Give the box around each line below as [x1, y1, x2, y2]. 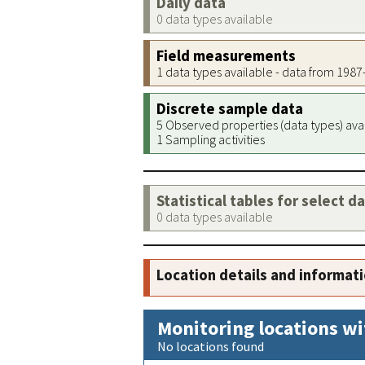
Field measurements [156, 46, 296, 65]
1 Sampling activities [156, 131, 265, 147]
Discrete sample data [156, 99, 303, 118]
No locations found [157, 338, 264, 354]
